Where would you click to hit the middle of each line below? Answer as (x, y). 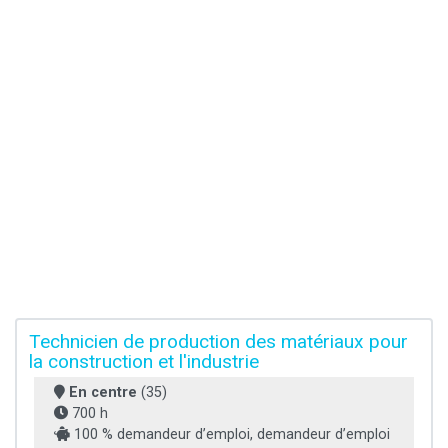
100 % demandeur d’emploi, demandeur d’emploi (230, 435)
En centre (103, 393)
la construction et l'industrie (144, 362)
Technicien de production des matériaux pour (218, 342)
